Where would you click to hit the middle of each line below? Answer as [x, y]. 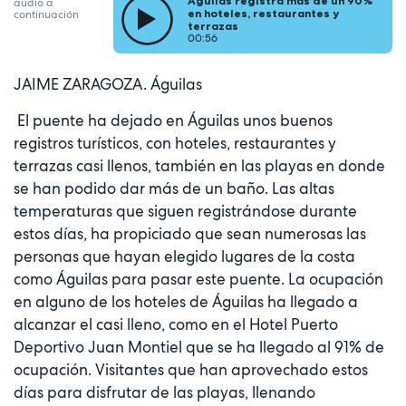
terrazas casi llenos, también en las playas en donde [199, 166]
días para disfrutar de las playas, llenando [164, 393]
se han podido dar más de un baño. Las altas [174, 189]
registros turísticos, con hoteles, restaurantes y [175, 144]
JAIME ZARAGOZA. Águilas [108, 85]
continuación [46, 15]
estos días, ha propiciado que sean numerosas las [190, 234]
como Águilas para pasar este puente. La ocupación [198, 280]
